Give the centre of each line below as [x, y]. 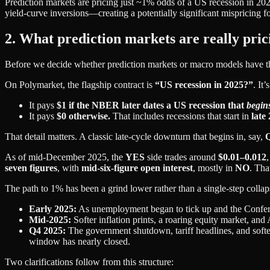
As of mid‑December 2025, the [65, 157]
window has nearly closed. [80, 241]
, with [69, 168]
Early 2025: [53, 209]
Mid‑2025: [50, 219]
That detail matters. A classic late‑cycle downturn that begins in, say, [135, 136]
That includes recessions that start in [181, 116]
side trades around [181, 157]
